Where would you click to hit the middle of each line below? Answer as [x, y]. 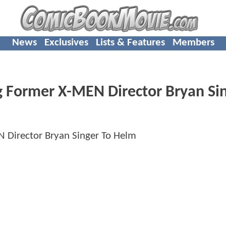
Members [193, 42]
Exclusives [66, 42]
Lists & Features [130, 42]
